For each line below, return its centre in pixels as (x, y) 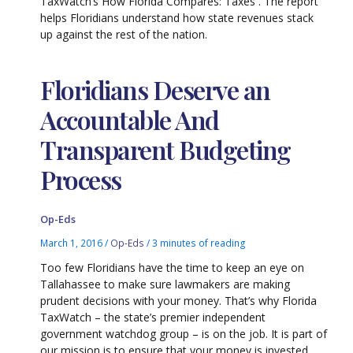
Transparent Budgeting (165, 150)
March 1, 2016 (73, 242)
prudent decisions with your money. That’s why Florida (179, 300)
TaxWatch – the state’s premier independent (153, 317)
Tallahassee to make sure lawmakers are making (165, 284)
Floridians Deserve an (155, 90)
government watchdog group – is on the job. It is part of (184, 333)
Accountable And (130, 120)
